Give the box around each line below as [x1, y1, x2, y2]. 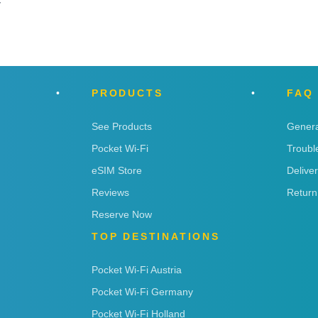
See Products [92, 120, 152, 132]
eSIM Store [92, 164, 142, 176]
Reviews [92, 186, 129, 198]
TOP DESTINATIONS [92, 230, 220, 242]
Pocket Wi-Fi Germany [92, 285, 193, 297]
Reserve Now [92, 208, 152, 220]
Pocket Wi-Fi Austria [92, 263, 182, 275]
